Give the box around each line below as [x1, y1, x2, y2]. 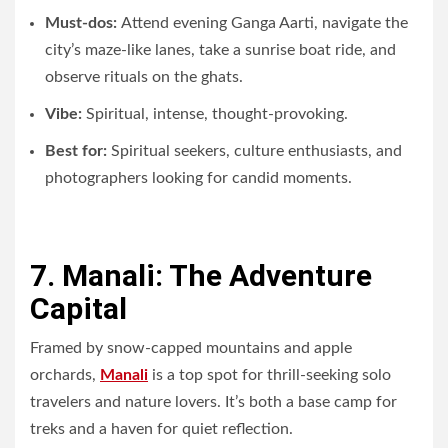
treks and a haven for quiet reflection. [30, 420, 293, 437]
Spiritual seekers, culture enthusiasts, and [107, 142, 402, 159]
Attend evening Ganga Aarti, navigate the [121, 14, 408, 31]
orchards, [30, 366, 100, 383]
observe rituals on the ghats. [45, 68, 243, 85]
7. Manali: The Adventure [30, 257, 372, 293]
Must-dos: [45, 14, 121, 31]
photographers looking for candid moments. [45, 169, 352, 186]
